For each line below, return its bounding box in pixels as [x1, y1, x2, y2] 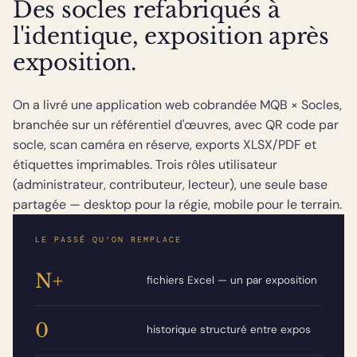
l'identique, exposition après [13, 22, 329, 51]
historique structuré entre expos [147, 323, 311, 337]
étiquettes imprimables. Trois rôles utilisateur [13, 156, 277, 174]
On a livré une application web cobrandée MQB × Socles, [13, 96, 342, 114]
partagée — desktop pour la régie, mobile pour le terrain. [13, 196, 342, 214]
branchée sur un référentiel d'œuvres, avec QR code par [13, 116, 339, 134]
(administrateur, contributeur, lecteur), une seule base [13, 176, 328, 194]
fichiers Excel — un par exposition [147, 273, 317, 288]
